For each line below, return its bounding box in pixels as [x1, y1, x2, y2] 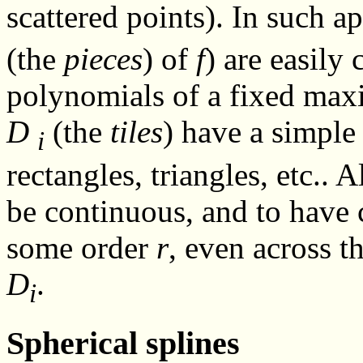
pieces [64, 41, 143, 77]
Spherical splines [6, 324, 240, 361]
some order [6, 230, 156, 266]
